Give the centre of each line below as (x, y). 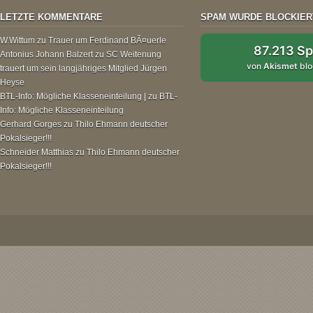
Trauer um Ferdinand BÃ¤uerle (107, 40)
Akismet (281, 66)
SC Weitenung (134, 54)
